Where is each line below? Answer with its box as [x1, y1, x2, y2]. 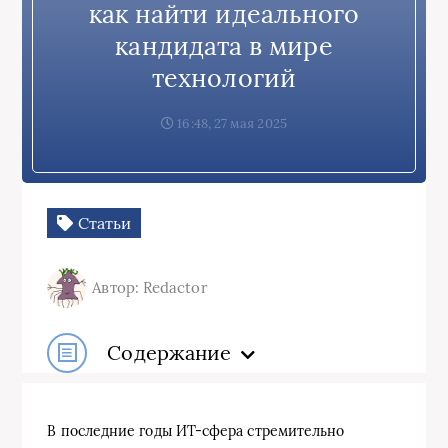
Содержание [107, 340, 232, 365]
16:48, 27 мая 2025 [174, 114, 287, 132]
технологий [152, 61, 296, 94]
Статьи [73, 212, 132, 233]
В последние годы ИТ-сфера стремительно [47, 421, 345, 440]
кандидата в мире [115, 29, 333, 62]
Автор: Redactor [92, 278, 208, 297]
